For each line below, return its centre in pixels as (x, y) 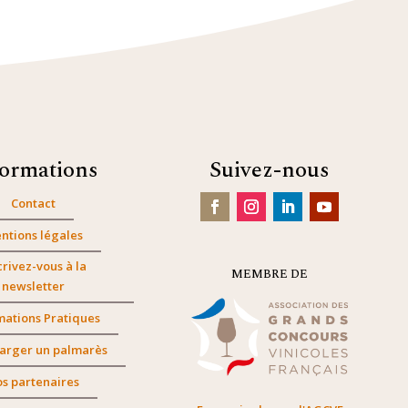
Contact (33, 203)
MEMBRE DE (270, 274)
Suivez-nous (270, 170)
